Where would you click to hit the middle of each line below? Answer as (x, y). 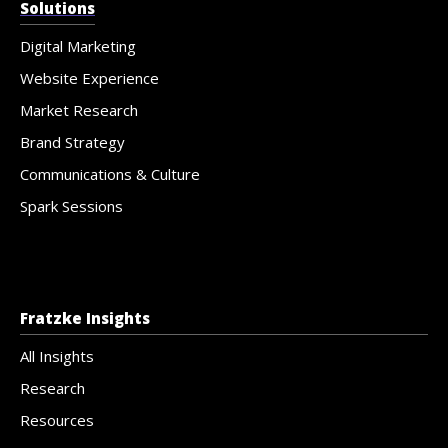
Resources (57, 419)
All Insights (57, 355)
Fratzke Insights (85, 317)
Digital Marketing (78, 45)
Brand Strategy (72, 141)
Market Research (79, 109)
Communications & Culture (110, 173)
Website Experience (89, 77)
